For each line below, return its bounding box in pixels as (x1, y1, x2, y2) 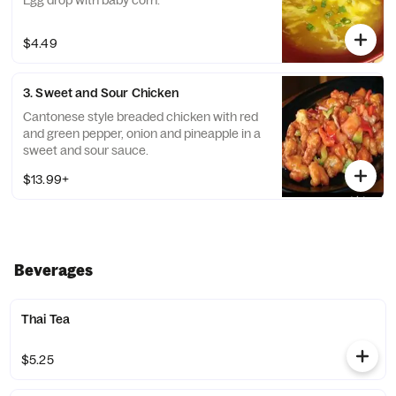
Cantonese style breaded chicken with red (23, 109, 258, 125)
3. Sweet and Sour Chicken (23, 85, 179, 101)
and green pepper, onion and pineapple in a (23, 126, 261, 141)
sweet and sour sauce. (23, 142, 148, 158)
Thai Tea (21, 311, 71, 327)
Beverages (14, 261, 93, 279)
